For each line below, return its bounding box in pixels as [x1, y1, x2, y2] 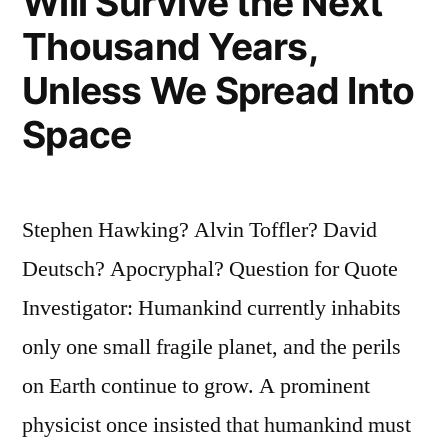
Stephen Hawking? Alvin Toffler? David [22, 215, 377, 244]
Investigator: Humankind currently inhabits [22, 293, 401, 322]
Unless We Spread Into [22, 67, 415, 113]
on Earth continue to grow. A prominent [22, 371, 370, 400]
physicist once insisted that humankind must [22, 410, 411, 439]
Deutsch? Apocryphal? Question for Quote [22, 254, 398, 283]
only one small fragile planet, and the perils [22, 332, 401, 361]
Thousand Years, [22, 23, 317, 69]
